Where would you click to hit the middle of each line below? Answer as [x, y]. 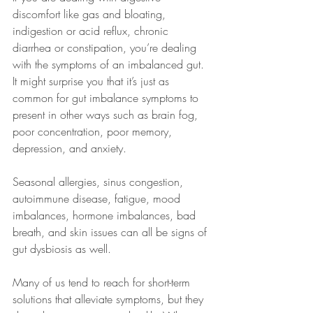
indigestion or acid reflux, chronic [92, 31]
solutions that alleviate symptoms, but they [110, 299]
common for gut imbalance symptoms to [107, 98]
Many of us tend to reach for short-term [103, 282]
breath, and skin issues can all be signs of [111, 232]
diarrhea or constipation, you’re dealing [106, 48]
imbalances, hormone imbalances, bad [106, 215]
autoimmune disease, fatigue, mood [98, 198]
